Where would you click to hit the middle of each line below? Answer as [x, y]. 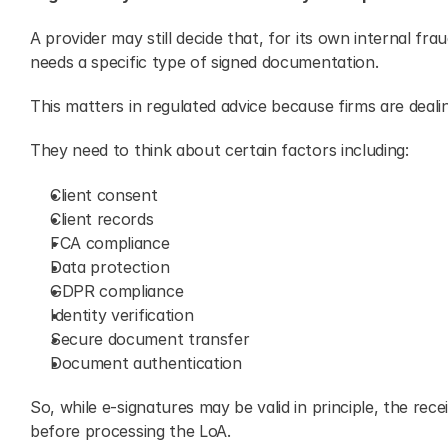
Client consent [104, 195]
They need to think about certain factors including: [219, 150]
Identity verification [122, 315]
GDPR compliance [117, 291]
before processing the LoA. [130, 431]
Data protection [110, 267]
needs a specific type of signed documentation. [204, 62]
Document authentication [146, 363]
